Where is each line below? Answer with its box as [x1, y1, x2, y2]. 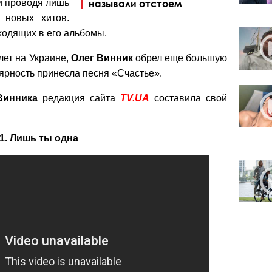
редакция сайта [38, 92, 115, 103]
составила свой [149, 92, 227, 103]
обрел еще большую [132, 52, 228, 63]
